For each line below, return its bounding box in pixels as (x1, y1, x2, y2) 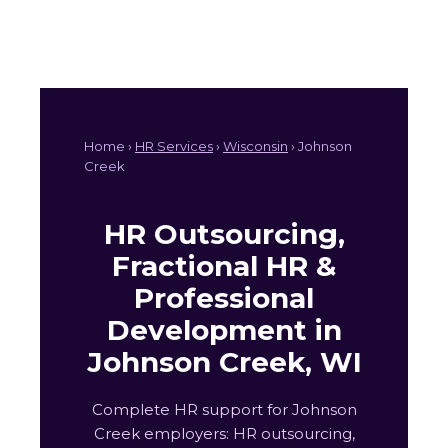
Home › (84, 138, 135, 155)
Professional (134, 281, 314, 316)
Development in (106, 313, 342, 348)
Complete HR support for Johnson (91, 400, 357, 420)
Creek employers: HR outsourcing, (93, 424, 355, 444)
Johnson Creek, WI (86, 345, 362, 380)
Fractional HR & (112, 249, 336, 284)
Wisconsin (223, 138, 288, 155)
